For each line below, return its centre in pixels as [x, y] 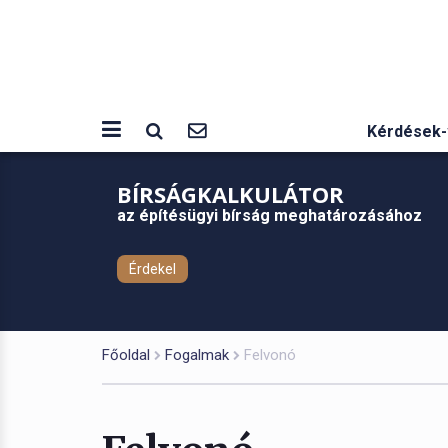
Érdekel [152, 269]
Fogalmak [197, 355]
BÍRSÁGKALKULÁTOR [233, 194]
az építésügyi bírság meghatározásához [273, 215]
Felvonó [270, 355]
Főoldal [126, 355]
